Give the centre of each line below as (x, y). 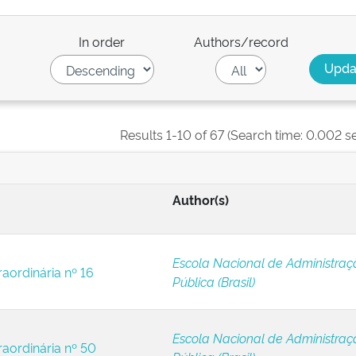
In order (102, 41)
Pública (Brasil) (213, 281)
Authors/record (241, 41)
